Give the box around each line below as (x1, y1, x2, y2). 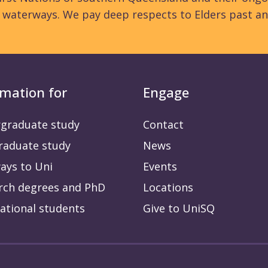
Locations (143, 180, 193, 195)
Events (143, 159, 177, 174)
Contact (143, 117, 184, 132)
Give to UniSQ (143, 201, 215, 216)
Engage (143, 83, 189, 102)
